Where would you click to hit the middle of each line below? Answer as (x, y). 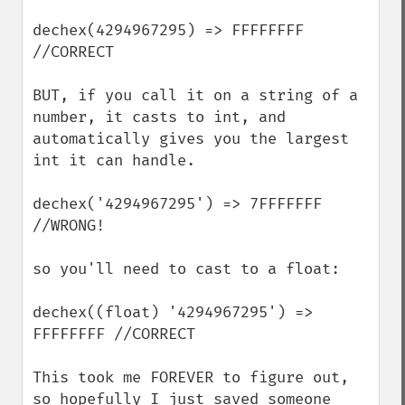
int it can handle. (114, 160)
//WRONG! (69, 226)
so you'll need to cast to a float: (186, 269)
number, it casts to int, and (159, 117)
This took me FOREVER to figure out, (191, 377)
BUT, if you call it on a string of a (195, 95)
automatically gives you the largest (191, 139)
